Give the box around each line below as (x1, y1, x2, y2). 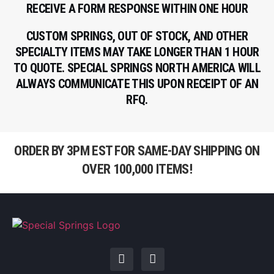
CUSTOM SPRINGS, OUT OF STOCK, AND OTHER (26, 28, 248, 43)
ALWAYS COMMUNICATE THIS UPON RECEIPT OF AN (15, 76, 259, 91)
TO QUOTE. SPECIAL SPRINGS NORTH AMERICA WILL (13, 60, 261, 75)
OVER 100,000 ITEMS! (82, 161, 192, 177)
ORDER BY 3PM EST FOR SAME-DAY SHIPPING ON (14, 143, 260, 158)
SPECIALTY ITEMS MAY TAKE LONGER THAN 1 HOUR (15, 44, 259, 59)
